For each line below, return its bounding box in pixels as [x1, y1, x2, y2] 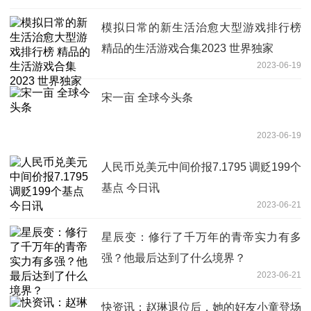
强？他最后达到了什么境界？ [101, 251, 246, 264]
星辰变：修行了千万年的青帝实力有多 [101, 230, 301, 243]
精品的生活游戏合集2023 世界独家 [101, 42, 274, 54]
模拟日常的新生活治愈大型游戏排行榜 [101, 21, 301, 33]
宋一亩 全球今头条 [101, 91, 193, 103]
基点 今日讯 [101, 181, 160, 194]
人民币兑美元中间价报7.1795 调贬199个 [101, 160, 301, 173]
